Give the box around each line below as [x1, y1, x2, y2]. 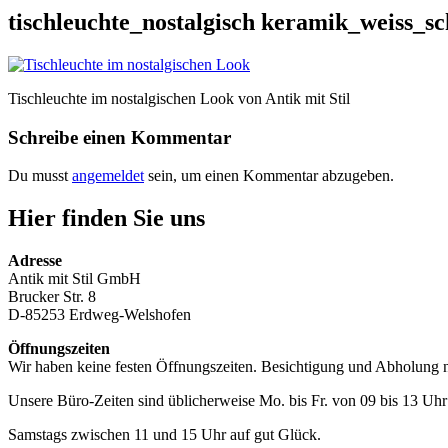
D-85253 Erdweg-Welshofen [8, 306, 191, 324]
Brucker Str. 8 [8, 288, 96, 306]
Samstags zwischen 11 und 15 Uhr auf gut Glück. [8, 426, 321, 444]
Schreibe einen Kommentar [8, 126, 231, 148]
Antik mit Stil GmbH [8, 270, 141, 288]
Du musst [8, 167, 72, 185]
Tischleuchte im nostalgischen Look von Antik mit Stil [8, 89, 350, 107]
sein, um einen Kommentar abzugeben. [144, 167, 394, 185]
